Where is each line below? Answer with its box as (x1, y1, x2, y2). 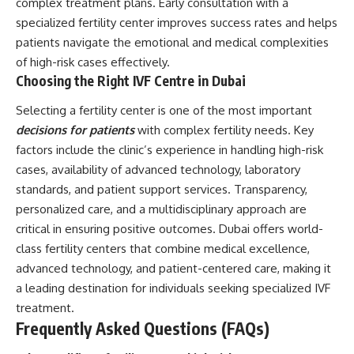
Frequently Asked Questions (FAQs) (16, 318, 269, 340)
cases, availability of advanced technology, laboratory (16, 162, 300, 178)
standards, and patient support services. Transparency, (16, 182, 307, 198)
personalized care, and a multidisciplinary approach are (16, 201, 307, 217)
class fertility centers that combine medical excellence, (16, 241, 310, 257)
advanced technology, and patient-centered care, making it (16, 261, 331, 277)
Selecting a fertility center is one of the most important (16, 103, 312, 119)
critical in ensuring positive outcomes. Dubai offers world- (16, 221, 323, 237)
